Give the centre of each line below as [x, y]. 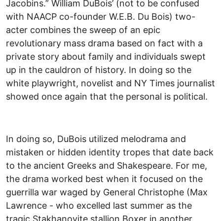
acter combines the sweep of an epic [83, 30]
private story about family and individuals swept [106, 57]
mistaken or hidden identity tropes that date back [110, 152]
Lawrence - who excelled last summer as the [99, 206]
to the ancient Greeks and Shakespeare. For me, [107, 166]
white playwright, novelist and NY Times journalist [110, 83]
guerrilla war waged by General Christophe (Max [107, 192]
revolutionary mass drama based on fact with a [104, 43]
